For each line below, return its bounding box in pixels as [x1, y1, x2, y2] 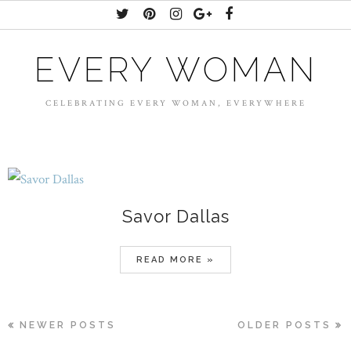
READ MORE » [136, 255, 215, 265]
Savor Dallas [121, 206, 230, 226]
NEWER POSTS [20, 320, 116, 331]
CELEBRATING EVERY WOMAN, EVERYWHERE [45, 98, 306, 109]
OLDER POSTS [237, 320, 331, 331]
